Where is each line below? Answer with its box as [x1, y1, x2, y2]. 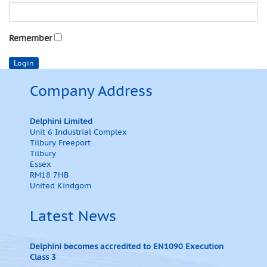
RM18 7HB [30, 170, 69, 180]
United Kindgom [30, 181, 91, 191]
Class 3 [30, 252, 56, 262]
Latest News [30, 207, 116, 225]
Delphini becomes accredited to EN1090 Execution [30, 241, 223, 252]
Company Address [30, 82, 153, 100]
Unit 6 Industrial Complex [30, 127, 127, 137]
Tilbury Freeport [30, 138, 91, 148]
